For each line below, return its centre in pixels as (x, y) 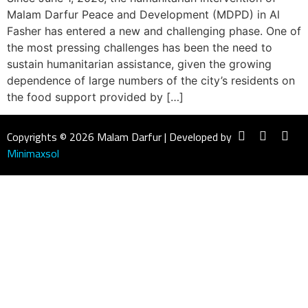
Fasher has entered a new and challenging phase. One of (154, 31)
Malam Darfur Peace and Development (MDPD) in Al (143, 14)
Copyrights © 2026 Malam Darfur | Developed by (119, 137)
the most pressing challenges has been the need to (140, 47)
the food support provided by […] (95, 97)
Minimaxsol (33, 154)
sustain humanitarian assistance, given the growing (139, 64)
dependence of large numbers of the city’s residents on (151, 80)
